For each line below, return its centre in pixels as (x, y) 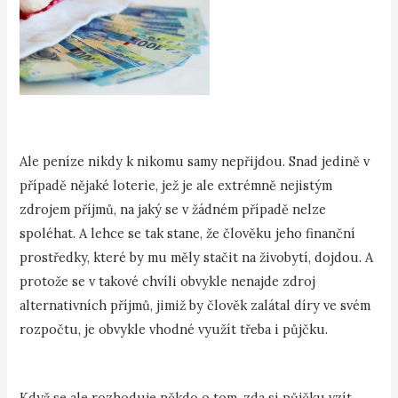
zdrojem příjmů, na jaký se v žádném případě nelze (173, 209)
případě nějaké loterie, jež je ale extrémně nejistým (176, 185)
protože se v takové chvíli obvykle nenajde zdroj (168, 281)
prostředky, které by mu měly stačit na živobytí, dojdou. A (197, 257)
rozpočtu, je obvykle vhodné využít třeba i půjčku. (174, 329)
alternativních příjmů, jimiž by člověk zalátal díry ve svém (195, 305)
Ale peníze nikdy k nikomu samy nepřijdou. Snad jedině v (195, 161)
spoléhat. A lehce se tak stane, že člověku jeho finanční (188, 233)
